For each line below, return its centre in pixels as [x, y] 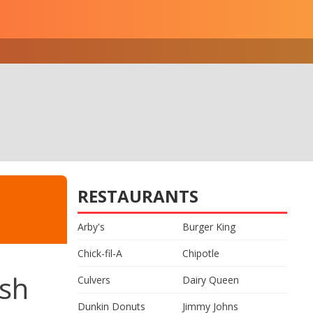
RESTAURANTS [138, 196]
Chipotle [201, 253]
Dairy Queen [211, 280]
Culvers [94, 280]
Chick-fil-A [100, 253]
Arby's [91, 227]
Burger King [209, 227]
